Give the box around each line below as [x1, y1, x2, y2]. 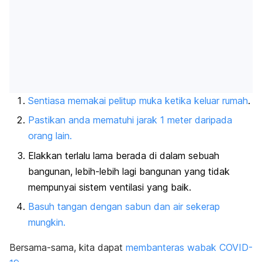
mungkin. [28, 216, 65, 229]
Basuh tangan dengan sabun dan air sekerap [28, 201, 220, 213]
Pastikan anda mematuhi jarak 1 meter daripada [28, 114, 232, 126]
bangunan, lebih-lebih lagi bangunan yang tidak [28, 165, 230, 177]
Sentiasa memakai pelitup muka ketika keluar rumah [28, 94, 248, 106]
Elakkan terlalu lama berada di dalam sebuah [28, 149, 219, 161]
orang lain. [28, 130, 72, 142]
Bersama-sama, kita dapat [9, 242, 126, 254]
